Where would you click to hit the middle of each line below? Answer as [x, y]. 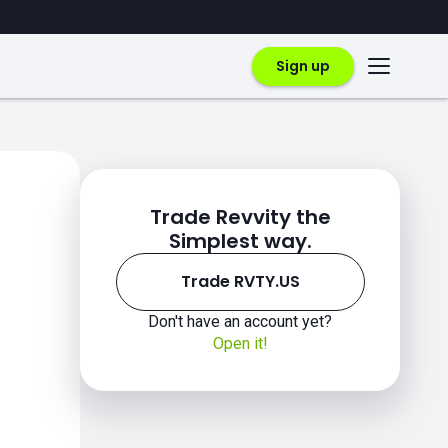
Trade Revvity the [240, 217]
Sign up [303, 65]
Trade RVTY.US [240, 281]
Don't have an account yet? [240, 321]
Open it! [240, 343]
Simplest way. [240, 241]
